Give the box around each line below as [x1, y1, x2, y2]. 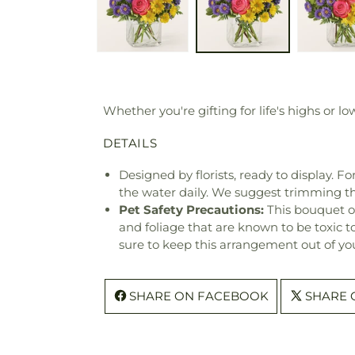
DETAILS [103, 136, 158, 151]
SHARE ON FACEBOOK [129, 288, 269, 304]
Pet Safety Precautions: [119, 202, 264, 218]
